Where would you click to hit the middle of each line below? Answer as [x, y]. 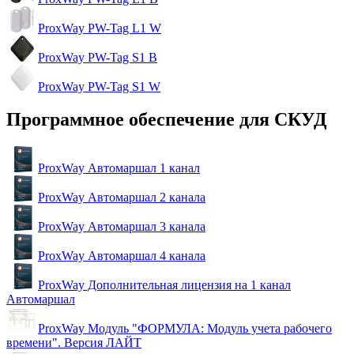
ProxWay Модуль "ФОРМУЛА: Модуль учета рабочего [185, 329]
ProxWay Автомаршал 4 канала [122, 256]
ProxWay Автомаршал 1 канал [119, 168]
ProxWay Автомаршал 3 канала [122, 227]
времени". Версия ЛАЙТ [74, 343]
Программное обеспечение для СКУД [167, 120]
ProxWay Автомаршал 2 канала [122, 198]
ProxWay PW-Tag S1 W [99, 86]
